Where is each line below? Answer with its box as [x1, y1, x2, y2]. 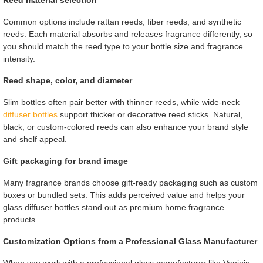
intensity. [2, 54, 35, 64]
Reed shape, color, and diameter [2, 76, 132, 86]
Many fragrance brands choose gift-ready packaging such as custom [2, 178, 258, 188]
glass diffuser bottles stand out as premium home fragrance [2, 203, 224, 213]
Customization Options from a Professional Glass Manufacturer [2, 237, 257, 247]
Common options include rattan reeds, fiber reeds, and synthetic [2, 17, 241, 27]
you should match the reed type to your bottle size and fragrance [2, 42, 243, 52]
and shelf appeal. [2, 134, 67, 144]
